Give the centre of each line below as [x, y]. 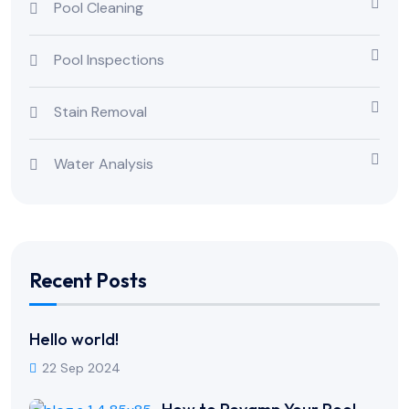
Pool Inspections [109, 59]
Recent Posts [88, 281]
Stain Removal [100, 111]
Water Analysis [104, 163]
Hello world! [74, 340]
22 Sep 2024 [81, 368]
